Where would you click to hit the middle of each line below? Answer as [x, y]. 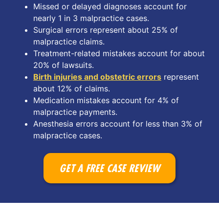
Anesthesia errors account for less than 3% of [118, 124]
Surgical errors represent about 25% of [106, 30]
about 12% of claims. [72, 89]
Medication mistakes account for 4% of [106, 100]
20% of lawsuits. [64, 65]
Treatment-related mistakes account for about [119, 54]
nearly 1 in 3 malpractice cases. [91, 18]
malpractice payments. [75, 112]
